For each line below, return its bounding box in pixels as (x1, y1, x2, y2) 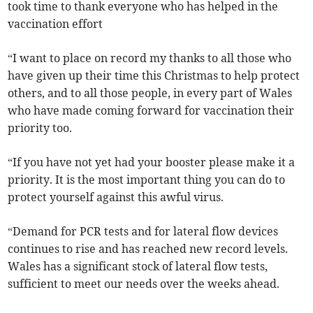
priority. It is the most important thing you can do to (8, 172, 286, 187)
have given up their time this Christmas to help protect (8, 68, 300, 82)
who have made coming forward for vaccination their (8, 103, 295, 117)
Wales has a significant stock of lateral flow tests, (8, 259, 268, 273)
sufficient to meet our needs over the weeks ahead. (8, 276, 280, 291)
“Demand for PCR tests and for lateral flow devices (8, 224, 279, 238)
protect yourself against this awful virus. (8, 189, 224, 204)
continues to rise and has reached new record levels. (8, 241, 289, 256)
